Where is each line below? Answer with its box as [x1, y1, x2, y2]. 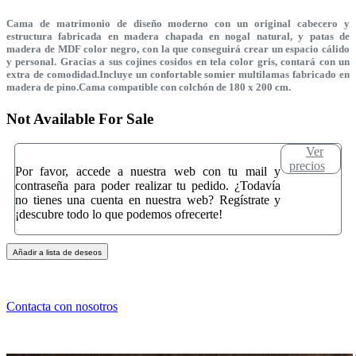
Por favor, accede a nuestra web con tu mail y [15, 164, 281, 179]
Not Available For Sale [6, 110, 153, 128]
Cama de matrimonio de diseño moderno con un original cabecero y [6, 17, 350, 29]
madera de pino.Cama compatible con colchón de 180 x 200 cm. [6, 80, 291, 93]
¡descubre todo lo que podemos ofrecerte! [15, 207, 222, 222]
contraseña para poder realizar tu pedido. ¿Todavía [15, 179, 281, 193]
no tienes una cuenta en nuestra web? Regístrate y [15, 193, 281, 207]
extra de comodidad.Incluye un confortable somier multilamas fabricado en [6, 68, 350, 80]
